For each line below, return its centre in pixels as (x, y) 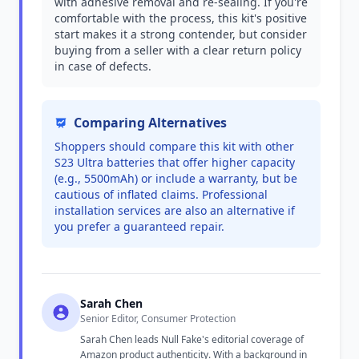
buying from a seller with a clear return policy (178, 50)
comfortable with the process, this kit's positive (181, 18)
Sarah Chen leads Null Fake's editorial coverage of (192, 339)
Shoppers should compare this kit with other (174, 146)
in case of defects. (103, 66)
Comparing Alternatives (150, 123)
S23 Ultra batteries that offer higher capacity (175, 162)
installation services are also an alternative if (175, 210)
